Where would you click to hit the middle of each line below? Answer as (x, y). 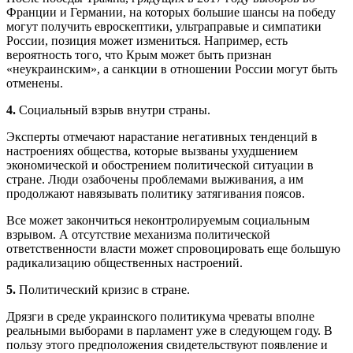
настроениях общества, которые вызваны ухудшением (152, 151)
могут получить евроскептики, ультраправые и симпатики (164, 27)
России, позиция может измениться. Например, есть (147, 41)
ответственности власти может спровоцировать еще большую (173, 249)
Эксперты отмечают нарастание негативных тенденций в (162, 137)
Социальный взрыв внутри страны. (113, 110)
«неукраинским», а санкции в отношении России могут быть (172, 69)
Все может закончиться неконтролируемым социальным (158, 221)
